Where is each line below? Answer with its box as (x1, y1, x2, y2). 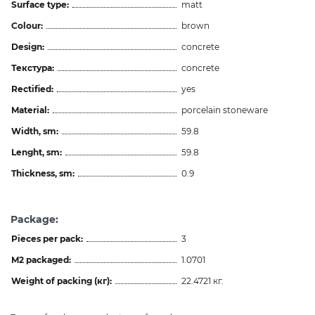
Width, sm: (11, 125, 58, 136)
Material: (11, 104, 49, 115)
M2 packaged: (11, 254, 71, 265)
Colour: (11, 20, 43, 31)
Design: (11, 41, 44, 52)
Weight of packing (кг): (11, 275, 112, 286)
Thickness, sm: (11, 167, 75, 179)
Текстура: (11, 62, 54, 73)
